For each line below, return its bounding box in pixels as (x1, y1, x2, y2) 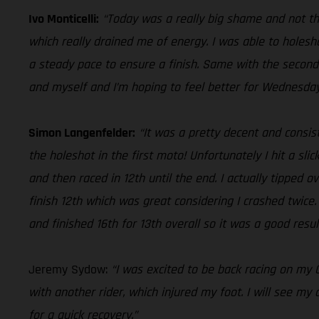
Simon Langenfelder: (28, 124, 135, 141)
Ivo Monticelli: (28, 10, 99, 27)
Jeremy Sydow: (28, 261, 111, 278)
